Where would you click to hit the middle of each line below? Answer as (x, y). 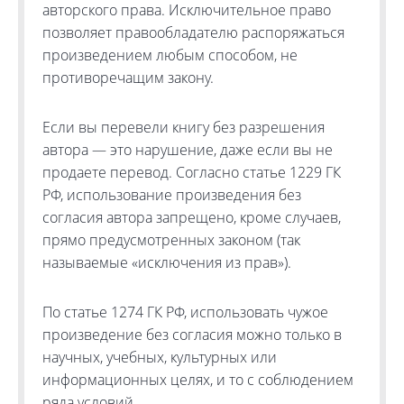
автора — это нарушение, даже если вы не (188, 150)
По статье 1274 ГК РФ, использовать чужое (185, 312)
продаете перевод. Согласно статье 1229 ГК (192, 172)
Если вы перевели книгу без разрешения (184, 127)
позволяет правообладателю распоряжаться (193, 32)
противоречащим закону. (128, 78)
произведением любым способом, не (170, 55)
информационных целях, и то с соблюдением (198, 380)
